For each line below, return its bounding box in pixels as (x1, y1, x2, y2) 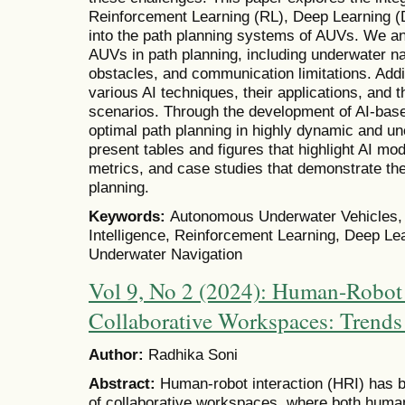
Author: (89, 345, 148, 364)
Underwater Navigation (89, 245, 242, 264)
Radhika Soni (148, 345, 238, 364)
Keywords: (89, 207, 170, 226)
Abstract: (89, 374, 160, 393)
